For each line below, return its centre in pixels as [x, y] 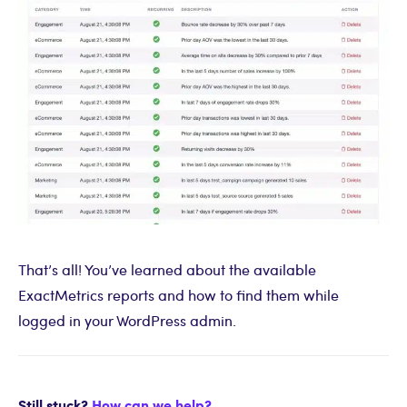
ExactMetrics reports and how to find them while [179, 295]
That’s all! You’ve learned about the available [167, 270]
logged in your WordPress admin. [127, 321]
